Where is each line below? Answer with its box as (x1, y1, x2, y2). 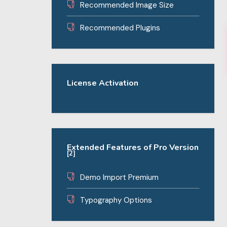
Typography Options (80, 195, 152, 205)
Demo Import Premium (80, 172, 159, 182)
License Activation (67, 78, 138, 89)
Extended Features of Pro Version (67, 142, 199, 153)
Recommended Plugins (80, 23, 160, 33)
